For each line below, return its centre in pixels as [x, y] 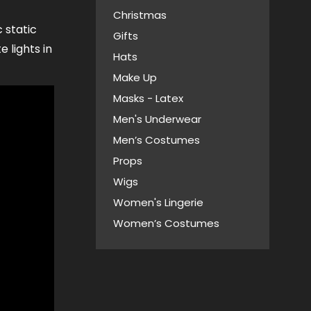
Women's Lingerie [158, 202]
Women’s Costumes [166, 223]
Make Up [135, 77]
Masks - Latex [148, 98]
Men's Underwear [157, 119]
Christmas [140, 15]
